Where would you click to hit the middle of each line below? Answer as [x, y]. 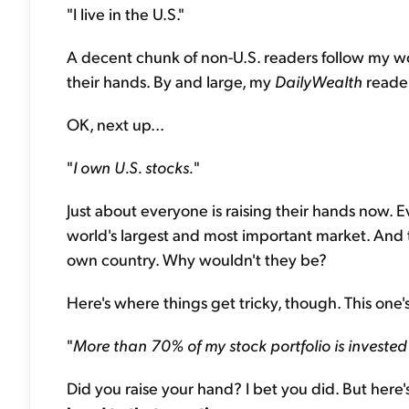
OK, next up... [115, 124]
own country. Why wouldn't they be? [197, 259]
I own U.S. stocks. [133, 167]
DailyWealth [319, 81]
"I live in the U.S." [126, 13]
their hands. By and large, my [171, 81]
